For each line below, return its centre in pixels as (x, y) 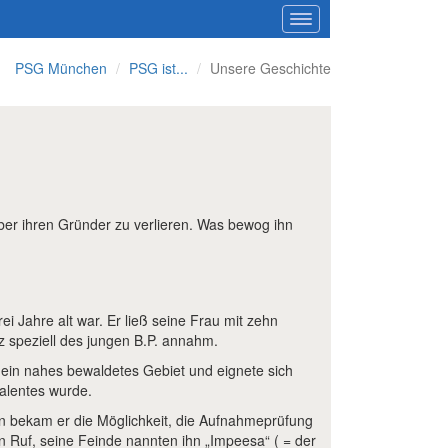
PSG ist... (158, 68)
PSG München (61, 68)
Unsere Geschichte (270, 68)
